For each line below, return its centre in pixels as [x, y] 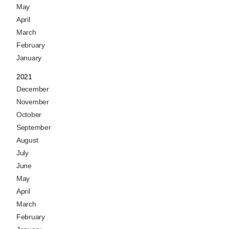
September [34, 127]
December [33, 89]
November [33, 101]
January [29, 58]
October [29, 114]
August [27, 140]
